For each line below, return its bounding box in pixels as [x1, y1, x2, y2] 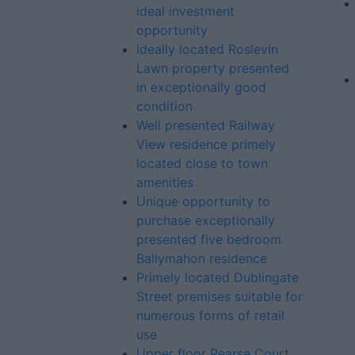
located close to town [136, 155, 268, 171]
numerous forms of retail [136, 307, 284, 323]
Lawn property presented [136, 60, 289, 76]
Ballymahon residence [136, 250, 267, 266]
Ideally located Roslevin [136, 41, 278, 57]
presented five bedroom [136, 231, 281, 247]
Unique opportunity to [136, 193, 270, 209]
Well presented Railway [136, 117, 275, 133]
